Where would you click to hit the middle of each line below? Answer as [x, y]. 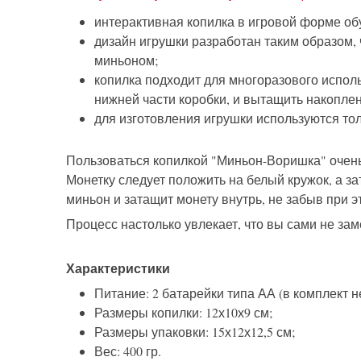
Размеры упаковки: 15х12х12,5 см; [195, 332]
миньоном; [126, 60]
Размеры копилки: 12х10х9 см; [183, 313]
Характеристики [118, 268]
